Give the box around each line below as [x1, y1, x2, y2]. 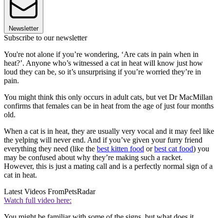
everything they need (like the [4, 144, 97, 153]
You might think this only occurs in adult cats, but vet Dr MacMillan [4, 92, 213, 101]
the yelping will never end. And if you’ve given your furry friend [4, 135, 202, 144]
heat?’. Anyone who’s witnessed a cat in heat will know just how [4, 58, 203, 67]
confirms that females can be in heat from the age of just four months [4, 101, 214, 110]
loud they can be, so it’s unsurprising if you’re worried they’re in [4, 67, 201, 76]
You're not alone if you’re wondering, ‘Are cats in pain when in [4, 50, 199, 58]
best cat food [154, 144, 193, 153]
